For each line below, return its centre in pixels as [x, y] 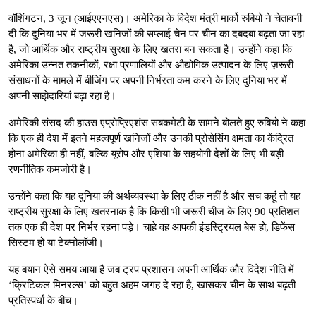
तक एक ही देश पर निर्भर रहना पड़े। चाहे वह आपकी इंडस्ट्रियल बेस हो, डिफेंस [152, 227]
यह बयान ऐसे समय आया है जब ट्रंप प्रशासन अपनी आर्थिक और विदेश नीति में [151, 269]
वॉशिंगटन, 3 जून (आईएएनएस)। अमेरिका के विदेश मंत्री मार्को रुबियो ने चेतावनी [155, 18]
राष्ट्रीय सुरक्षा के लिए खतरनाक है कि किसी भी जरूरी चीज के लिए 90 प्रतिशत [154, 211]
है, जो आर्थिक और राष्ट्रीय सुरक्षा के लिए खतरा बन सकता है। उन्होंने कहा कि [150, 49]
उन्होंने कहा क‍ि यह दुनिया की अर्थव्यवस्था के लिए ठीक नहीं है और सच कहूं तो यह [154, 196]
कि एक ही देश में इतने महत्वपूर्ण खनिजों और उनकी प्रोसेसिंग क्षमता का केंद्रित [151, 138]
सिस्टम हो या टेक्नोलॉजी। [56, 242]
